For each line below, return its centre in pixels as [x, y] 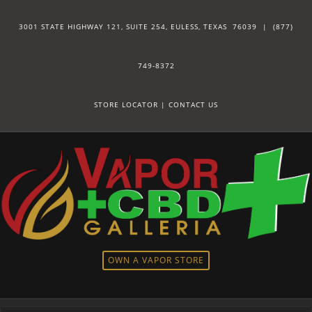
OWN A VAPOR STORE [156, 260]
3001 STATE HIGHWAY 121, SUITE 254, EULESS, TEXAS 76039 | [146, 26]
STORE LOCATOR [126, 104]
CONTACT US [193, 104]
